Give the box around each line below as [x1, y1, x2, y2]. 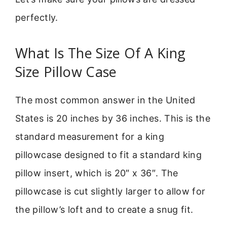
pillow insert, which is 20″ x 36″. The [15, 167, 178, 178]
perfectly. [15, 12, 58, 23]
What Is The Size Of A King [15, 43, 186, 62]
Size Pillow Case [15, 62, 117, 81]
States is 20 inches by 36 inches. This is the [15, 112, 211, 124]
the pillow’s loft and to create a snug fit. [15, 204, 194, 215]
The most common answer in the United [15, 94, 195, 105]
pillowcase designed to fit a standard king [15, 149, 202, 160]
